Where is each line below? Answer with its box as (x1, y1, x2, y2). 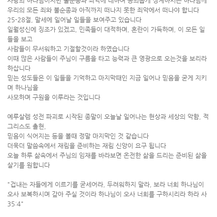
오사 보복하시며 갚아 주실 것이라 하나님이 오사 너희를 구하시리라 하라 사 (7, 190, 207, 198)
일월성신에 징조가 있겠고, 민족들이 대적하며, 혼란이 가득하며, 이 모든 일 (7, 26, 205, 33)
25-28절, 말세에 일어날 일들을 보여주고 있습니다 (7, 16, 141, 23)
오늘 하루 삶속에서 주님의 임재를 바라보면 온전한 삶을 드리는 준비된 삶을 (7, 152, 207, 159)
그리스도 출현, (7, 123, 46, 130)
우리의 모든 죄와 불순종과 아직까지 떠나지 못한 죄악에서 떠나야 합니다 (7, 6, 199, 14)
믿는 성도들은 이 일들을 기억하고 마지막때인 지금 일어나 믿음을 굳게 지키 (7, 74, 207, 81)
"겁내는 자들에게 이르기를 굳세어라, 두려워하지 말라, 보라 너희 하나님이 (7, 181, 204, 188)
